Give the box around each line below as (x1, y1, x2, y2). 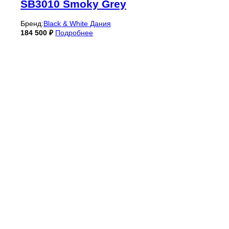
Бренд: (20, 19, 43, 28)
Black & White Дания (43, 19, 111, 28)
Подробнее (55, 28, 93, 37)
